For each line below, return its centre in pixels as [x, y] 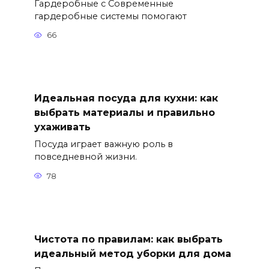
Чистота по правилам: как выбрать [128, 239]
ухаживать [62, 127]
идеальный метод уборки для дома [132, 253]
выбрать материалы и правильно [124, 112]
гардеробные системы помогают [110, 16]
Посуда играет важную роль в [103, 144]
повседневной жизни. [85, 157]
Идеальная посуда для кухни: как [126, 98]
